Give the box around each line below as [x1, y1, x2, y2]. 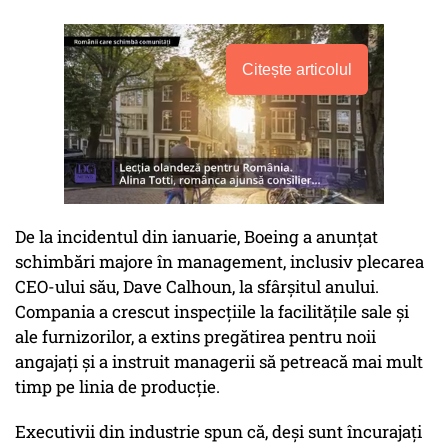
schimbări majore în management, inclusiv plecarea [15, 250, 424, 274]
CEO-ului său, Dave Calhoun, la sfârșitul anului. [15, 275, 379, 299]
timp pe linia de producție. [15, 375, 220, 399]
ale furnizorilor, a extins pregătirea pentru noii [15, 325, 376, 349]
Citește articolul [242, 61, 352, 79]
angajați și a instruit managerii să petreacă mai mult [15, 350, 423, 374]
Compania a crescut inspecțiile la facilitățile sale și [15, 300, 409, 324]
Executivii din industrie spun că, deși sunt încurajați [15, 420, 422, 444]
